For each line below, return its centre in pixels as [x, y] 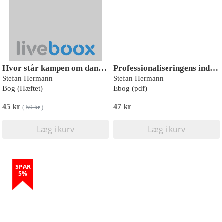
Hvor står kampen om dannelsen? [102, 68]
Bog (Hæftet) [23, 88]
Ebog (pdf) [130, 88]
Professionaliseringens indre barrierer [214, 68]
